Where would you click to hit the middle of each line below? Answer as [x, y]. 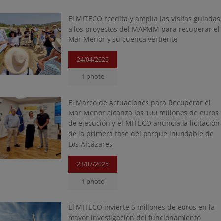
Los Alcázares [91, 144]
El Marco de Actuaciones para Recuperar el [140, 102]
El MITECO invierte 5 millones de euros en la [142, 207]
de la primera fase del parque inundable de [141, 133]
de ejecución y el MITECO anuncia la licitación [144, 123]
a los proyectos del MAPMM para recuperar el [144, 29]
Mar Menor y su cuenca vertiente [123, 39]
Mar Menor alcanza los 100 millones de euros [144, 113]
